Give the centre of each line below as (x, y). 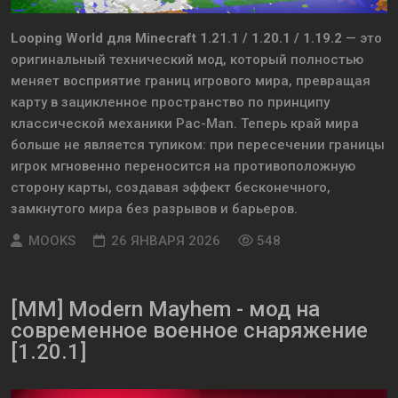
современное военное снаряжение (189, 331)
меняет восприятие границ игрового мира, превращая (191, 81)
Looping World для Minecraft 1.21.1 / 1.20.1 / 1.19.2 (176, 39)
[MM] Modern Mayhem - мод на (165, 310)
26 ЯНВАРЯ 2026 (166, 241)
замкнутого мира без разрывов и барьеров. (154, 209)
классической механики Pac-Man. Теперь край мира (185, 124)
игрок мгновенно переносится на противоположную (183, 167)
